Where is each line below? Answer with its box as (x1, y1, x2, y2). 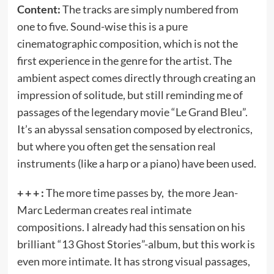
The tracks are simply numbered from (62, 2, 239, 16)
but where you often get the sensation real (17, 139, 216, 153)
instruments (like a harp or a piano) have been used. (17, 157, 256, 170)
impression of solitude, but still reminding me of (17, 88, 243, 102)
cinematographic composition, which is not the (17, 37, 238, 50)
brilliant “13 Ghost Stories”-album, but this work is (17, 237, 255, 251)
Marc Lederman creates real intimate (17, 203, 191, 217)
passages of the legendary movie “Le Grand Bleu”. (17, 105, 248, 119)
